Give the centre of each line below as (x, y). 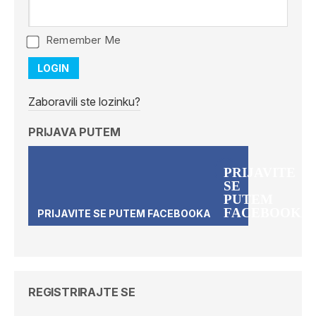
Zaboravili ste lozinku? (84, 102)
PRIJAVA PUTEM (74, 132)
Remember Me (84, 40)
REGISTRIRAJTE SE (82, 292)
